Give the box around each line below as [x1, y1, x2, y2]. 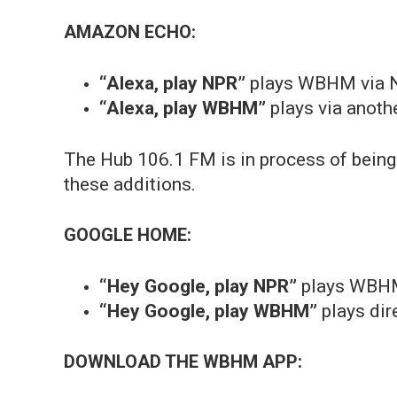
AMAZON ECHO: [64, 21, 196, 43]
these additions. [64, 174, 196, 195]
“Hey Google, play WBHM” [99, 300, 317, 322]
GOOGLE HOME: [64, 224, 191, 245]
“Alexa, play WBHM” [99, 97, 266, 119]
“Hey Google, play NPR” [99, 276, 297, 297]
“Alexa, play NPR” [99, 73, 245, 94]
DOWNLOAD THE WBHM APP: [64, 351, 302, 372]
